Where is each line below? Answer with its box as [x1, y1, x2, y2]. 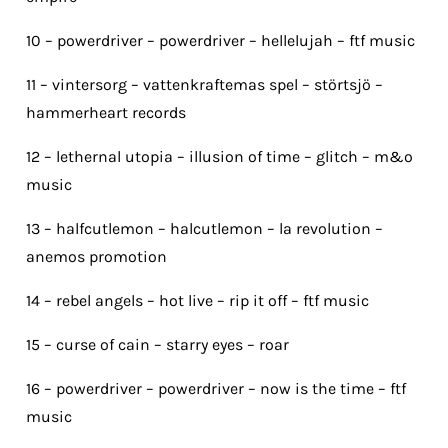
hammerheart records [26, 103, 186, 123]
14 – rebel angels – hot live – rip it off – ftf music [26, 291, 369, 311]
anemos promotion [26, 247, 167, 267]
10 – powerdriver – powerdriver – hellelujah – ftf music [26, 31, 415, 51]
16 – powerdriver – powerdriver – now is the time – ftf [26, 379, 406, 399]
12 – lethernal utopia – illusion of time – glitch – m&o [26, 147, 413, 167]
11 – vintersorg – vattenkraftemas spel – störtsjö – [26, 75, 383, 95]
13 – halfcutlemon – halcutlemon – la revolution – [26, 219, 383, 239]
